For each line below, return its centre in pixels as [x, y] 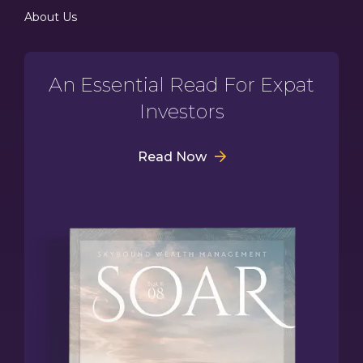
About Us [51, 17]
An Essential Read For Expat [181, 85]
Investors [181, 112]
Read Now [172, 157]
